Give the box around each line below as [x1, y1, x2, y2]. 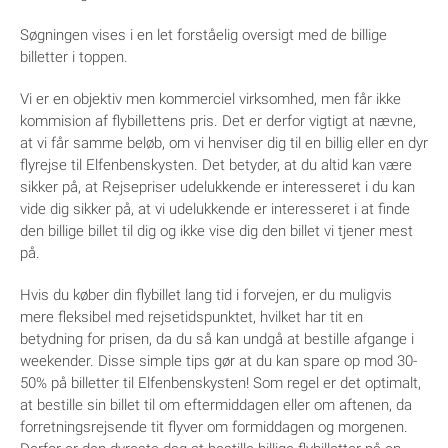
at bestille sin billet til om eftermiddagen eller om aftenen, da [20, 396, 412, 415]
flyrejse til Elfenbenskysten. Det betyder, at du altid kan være [20, 156, 412, 175]
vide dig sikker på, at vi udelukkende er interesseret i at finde [20, 200, 410, 219]
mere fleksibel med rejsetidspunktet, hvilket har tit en [20, 308, 363, 327]
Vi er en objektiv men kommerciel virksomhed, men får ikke [20, 90, 401, 109]
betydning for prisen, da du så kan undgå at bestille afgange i [20, 330, 414, 349]
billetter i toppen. [20, 48, 128, 67]
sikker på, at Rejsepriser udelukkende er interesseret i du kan [20, 178, 415, 197]
